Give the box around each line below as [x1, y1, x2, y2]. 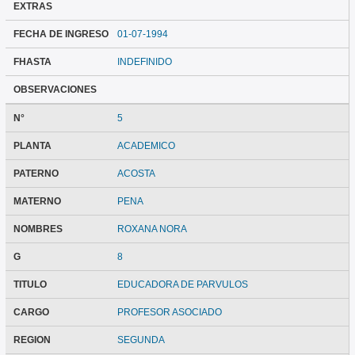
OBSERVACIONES [13, 84, 97, 96]
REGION [13, 334, 51, 346]
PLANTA [13, 140, 52, 152]
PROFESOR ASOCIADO [117, 307, 223, 319]
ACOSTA [117, 168, 156, 180]
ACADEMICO [117, 140, 176, 152]
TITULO [13, 279, 47, 291]
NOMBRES [13, 223, 63, 235]
